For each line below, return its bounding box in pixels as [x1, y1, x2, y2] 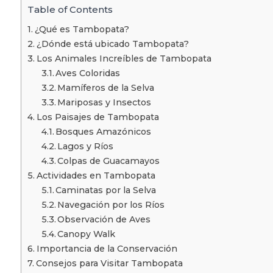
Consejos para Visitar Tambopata [35, 257, 183, 269]
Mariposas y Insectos [57, 96, 152, 108]
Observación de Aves [57, 213, 151, 225]
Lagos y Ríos [57, 140, 114, 152]
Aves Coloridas [55, 67, 121, 79]
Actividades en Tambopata [36, 169, 155, 181]
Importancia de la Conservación [36, 243, 177, 254]
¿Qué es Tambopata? [34, 23, 129, 35]
